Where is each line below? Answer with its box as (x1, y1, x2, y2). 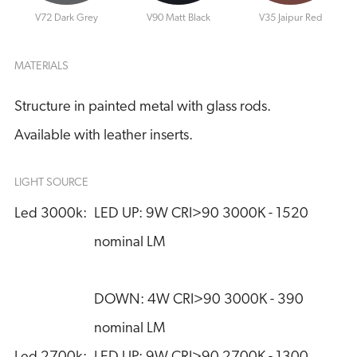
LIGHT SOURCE (14, 177, 88, 190)
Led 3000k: (14, 206, 87, 222)
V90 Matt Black (146, 13, 210, 24)
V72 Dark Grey (34, 13, 98, 24)
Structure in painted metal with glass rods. (14, 99, 271, 115)
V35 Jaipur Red (258, 13, 323, 24)
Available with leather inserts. (14, 127, 193, 143)
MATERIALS (14, 61, 69, 73)
